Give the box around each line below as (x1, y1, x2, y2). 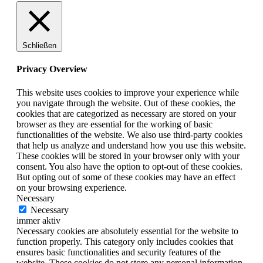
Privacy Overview (16, 64, 87, 75)
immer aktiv (16, 215, 60, 225)
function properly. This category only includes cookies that (16, 236, 233, 247)
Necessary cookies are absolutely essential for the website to (16, 225, 238, 236)
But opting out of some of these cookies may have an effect (16, 171, 235, 182)
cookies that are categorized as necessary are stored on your (16, 108, 236, 119)
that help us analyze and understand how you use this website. (16, 140, 246, 150)
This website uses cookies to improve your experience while (16, 87, 239, 97)
